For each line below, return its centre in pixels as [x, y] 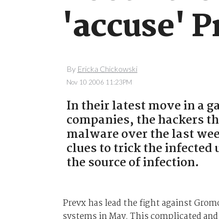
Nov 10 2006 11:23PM [99, 82]
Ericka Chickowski [107, 69]
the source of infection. [132, 163]
